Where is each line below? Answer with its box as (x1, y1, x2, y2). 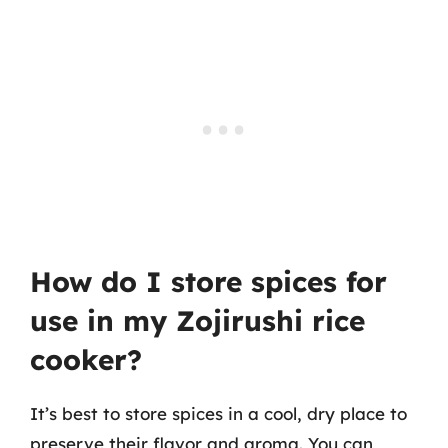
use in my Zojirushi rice (30, 303, 365, 338)
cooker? (30, 342, 142, 377)
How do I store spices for (30, 264, 387, 299)
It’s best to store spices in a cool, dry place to (30, 403, 407, 424)
